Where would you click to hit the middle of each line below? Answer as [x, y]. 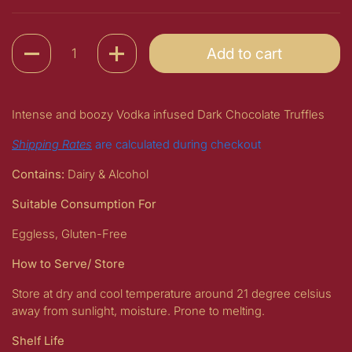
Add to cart [245, 53]
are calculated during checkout [178, 145]
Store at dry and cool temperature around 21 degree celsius [172, 294]
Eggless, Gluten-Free [70, 234]
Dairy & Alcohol [108, 174]
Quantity [34, 42]
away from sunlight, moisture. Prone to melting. [140, 311]
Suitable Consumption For [86, 204]
